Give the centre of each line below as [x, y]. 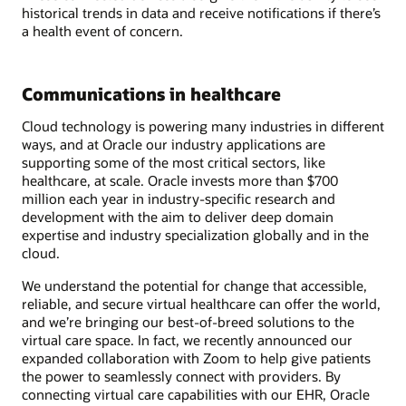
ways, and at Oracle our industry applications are [174, 145]
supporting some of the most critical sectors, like [174, 163]
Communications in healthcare [151, 93]
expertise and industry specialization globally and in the [195, 235]
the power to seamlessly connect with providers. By [181, 377]
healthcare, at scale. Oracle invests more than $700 [180, 181]
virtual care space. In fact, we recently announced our [187, 340]
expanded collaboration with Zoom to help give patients [196, 358]
